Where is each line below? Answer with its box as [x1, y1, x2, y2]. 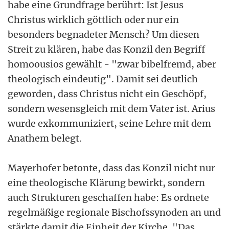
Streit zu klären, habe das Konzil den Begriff [8, 43, 205, 55]
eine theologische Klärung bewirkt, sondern [8, 176, 205, 189]
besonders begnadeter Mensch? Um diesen [8, 28, 199, 40]
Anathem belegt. [8, 132, 82, 144]
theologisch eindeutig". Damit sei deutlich [8, 73, 198, 85]
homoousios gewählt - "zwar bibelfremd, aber [8, 58, 216, 70]
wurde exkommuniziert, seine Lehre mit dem [8, 117, 211, 129]
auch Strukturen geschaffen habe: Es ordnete [8, 191, 209, 203]
